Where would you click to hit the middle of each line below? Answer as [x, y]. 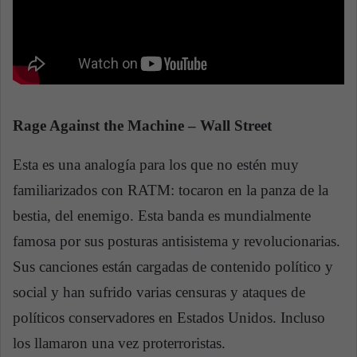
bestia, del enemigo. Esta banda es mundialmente [162, 216]
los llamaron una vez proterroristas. [119, 343]
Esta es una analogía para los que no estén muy [156, 165]
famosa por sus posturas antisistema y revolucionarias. [177, 241]
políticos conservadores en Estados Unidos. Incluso [169, 318]
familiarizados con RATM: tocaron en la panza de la [171, 190]
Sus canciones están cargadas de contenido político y [173, 267]
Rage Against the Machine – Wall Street [142, 125]
